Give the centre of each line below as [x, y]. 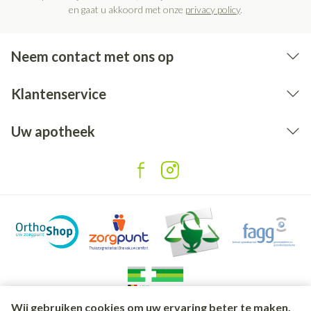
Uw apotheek [53, 132]
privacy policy [213, 10]
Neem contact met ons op [92, 57]
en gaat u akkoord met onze [127, 10]
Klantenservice [59, 94]
